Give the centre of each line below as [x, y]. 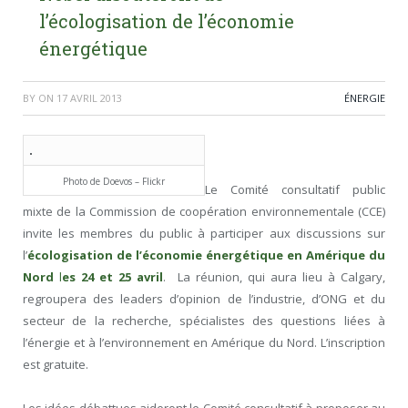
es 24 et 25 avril [113, 277]
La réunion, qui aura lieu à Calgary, [279, 277]
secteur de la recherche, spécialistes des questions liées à [204, 321]
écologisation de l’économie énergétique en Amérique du [206, 255]
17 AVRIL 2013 [89, 98]
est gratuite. [56, 365]
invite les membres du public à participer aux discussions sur [204, 234]
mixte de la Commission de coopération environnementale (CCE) [204, 212]
